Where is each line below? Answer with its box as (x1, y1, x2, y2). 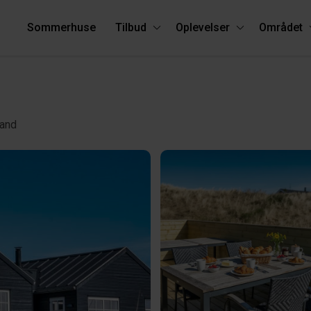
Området (259, 21, 303, 34)
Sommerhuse (27, 21, 96, 34)
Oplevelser (176, 21, 230, 34)
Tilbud (115, 21, 146, 34)
